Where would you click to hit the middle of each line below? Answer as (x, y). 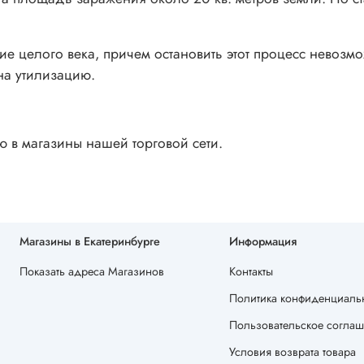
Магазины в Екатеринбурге (90, 242)
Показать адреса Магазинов (92, 272)
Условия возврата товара (292, 352)
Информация (263, 242)
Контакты (251, 272)
